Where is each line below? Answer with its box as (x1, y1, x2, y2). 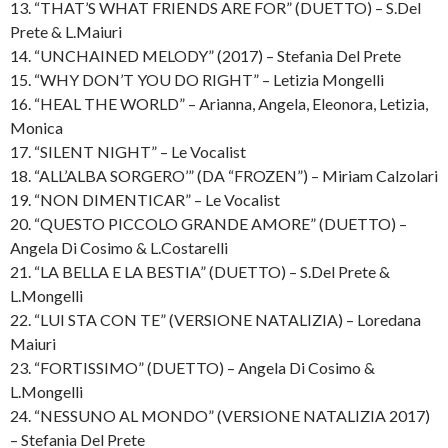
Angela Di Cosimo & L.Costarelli (10, 237, 228, 257)
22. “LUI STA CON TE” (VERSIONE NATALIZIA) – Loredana (10, 309, 421, 329)
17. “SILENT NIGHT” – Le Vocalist (10, 141, 246, 161)
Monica (10, 117, 63, 137)
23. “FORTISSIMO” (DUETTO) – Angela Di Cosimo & (10, 357, 375, 377)
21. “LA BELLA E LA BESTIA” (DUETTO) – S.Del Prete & (10, 261, 390, 281)
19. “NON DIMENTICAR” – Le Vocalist (10, 189, 280, 209)
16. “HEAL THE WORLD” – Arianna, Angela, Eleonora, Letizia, (10, 93, 428, 113)
